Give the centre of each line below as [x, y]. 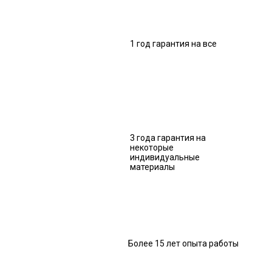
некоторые [152, 148]
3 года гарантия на [168, 138]
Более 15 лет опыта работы [183, 243]
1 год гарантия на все [173, 44]
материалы [152, 167]
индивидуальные [165, 157]
